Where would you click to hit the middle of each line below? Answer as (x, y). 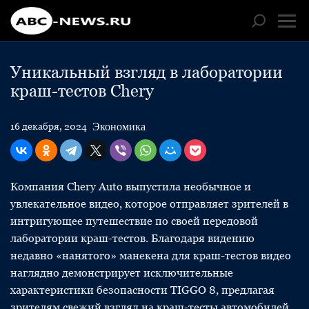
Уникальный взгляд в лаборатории (147, 72)
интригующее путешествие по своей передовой (134, 221)
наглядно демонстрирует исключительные (122, 273)
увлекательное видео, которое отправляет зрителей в (149, 204)
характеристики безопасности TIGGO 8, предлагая (142, 290)
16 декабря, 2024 (49, 126)
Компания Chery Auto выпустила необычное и (131, 187)
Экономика (119, 126)
